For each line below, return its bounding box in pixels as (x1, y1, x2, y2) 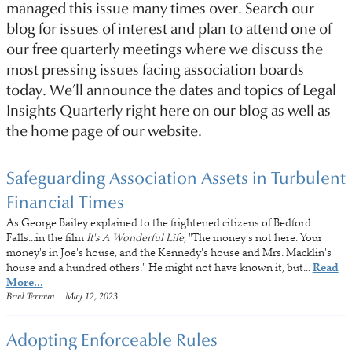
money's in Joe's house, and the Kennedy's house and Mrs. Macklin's (5, 245, 332, 259)
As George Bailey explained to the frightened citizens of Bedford (5, 215, 311, 229)
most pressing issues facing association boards (5, 60, 304, 79)
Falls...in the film (5, 230, 86, 244)
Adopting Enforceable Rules (5, 329, 218, 350)
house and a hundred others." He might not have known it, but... (5, 260, 313, 274)
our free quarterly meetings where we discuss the (5, 39, 323, 58)
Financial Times (5, 192, 124, 213)
